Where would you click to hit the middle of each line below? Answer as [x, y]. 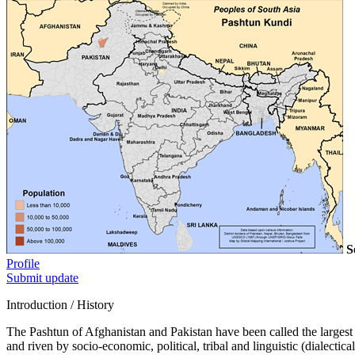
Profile [23, 263]
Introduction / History [60, 304]
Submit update [42, 277]
